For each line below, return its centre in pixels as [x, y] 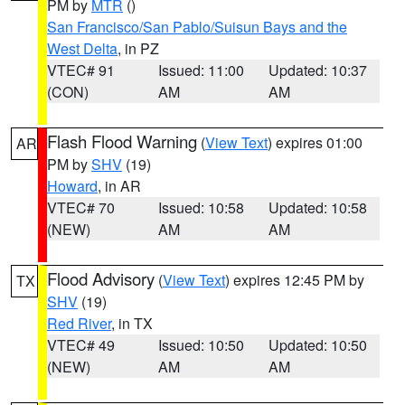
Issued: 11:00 [201, 70]
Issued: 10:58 [201, 207]
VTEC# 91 [81, 70]
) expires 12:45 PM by [295, 280]
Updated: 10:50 [318, 345]
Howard [72, 186]
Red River [79, 323]
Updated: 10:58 [318, 207]
